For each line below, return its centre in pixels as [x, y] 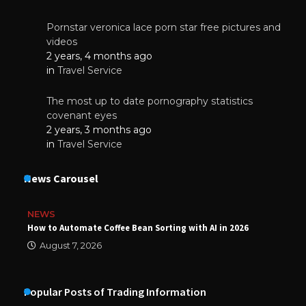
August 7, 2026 [71, 245]
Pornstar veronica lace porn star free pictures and [164, 27]
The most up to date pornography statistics [150, 101]
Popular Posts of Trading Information [115, 291]
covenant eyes [82, 115]
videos [62, 41]
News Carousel [61, 178]
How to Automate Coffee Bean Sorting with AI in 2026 [138, 227]
